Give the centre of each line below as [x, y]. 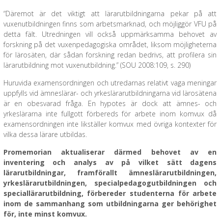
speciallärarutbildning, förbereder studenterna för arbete [110, 193]
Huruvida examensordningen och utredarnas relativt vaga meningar [110, 83]
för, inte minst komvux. [45, 214]
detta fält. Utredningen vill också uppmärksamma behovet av [110, 34]
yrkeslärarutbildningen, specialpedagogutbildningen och [110, 183]
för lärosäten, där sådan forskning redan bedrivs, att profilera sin [110, 55]
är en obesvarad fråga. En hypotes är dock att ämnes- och [110, 103]
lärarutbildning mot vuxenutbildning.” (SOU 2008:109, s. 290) [97, 65]
